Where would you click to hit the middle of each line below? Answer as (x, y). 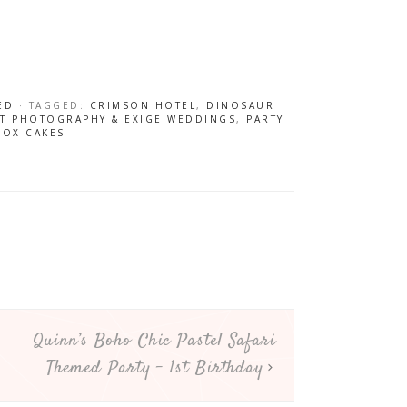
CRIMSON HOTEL (143, 105)
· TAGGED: (54, 105)
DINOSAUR (240, 105)
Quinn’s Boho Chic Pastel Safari (154, 341)
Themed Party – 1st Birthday (155, 368)
